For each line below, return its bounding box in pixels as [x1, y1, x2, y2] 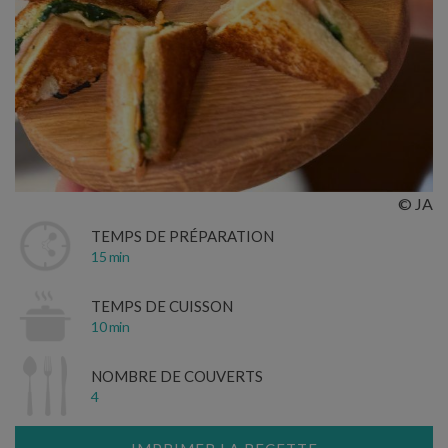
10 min [91, 317, 129, 335]
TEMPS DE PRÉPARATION [91, 226, 274, 245]
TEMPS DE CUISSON [91, 296, 233, 315]
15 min [91, 247, 129, 265]
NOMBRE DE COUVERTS [91, 366, 263, 385]
